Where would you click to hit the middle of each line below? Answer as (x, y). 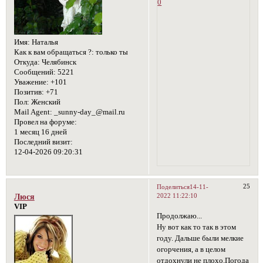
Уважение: (31, 82)
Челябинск (58, 63)
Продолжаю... (180, 216)
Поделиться (173, 187)
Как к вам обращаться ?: (54, 53)
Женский (45, 102)
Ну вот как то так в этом (197, 227)
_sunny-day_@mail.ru (88, 112)
